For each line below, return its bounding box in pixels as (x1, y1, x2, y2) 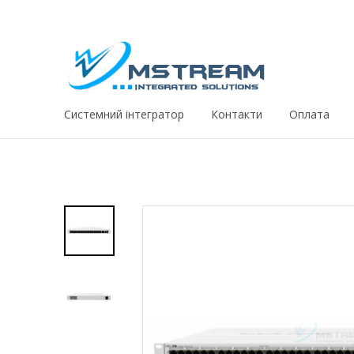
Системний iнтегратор (64, 107, 184, 122)
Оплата (289, 107, 330, 122)
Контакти (211, 107, 262, 122)
